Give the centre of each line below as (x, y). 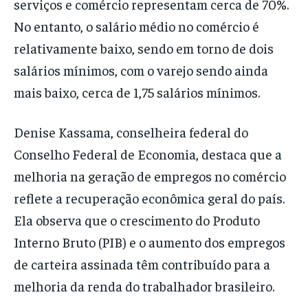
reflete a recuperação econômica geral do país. (149, 198)
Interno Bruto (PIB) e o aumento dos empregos (150, 242)
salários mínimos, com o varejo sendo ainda (141, 70)
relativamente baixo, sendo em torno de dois (144, 48)
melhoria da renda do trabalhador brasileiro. (144, 286)
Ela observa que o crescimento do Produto (137, 220)
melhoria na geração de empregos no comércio (150, 176)
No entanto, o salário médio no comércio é (136, 26)
